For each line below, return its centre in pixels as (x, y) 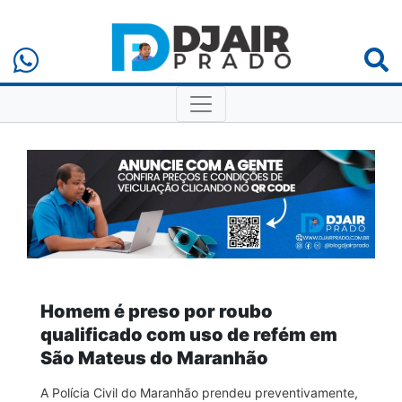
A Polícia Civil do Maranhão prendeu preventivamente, (199, 392)
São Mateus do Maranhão (154, 358)
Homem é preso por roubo (157, 311)
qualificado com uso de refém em (189, 334)
